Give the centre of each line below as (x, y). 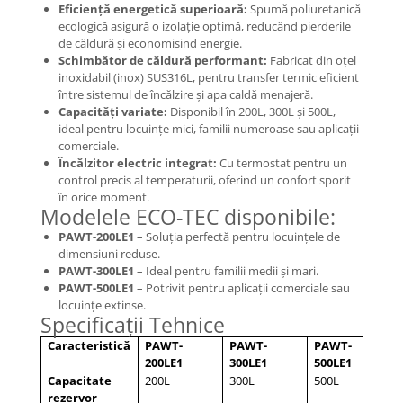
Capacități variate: (113, 112)
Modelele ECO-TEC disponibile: (188, 217)
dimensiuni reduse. (109, 254)
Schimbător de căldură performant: (163, 60)
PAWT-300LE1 (96, 271)
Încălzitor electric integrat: (138, 163)
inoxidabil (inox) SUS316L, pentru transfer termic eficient (209, 77)
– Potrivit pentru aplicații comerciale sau (242, 288)
